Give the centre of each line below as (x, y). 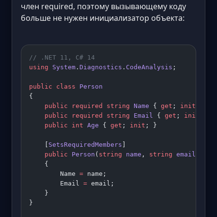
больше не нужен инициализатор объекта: (103, 18)
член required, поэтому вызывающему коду (103, 7)
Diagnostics (101, 67)
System (62, 67)
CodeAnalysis (149, 67)
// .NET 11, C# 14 (62, 58)
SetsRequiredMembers (85, 145)
